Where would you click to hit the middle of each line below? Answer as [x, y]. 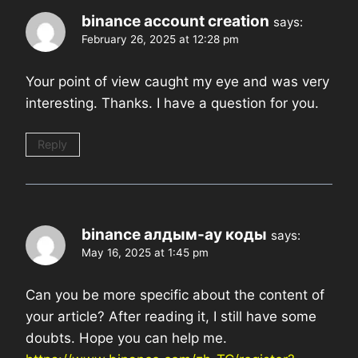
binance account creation [175, 21]
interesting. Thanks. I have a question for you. [172, 103]
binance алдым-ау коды [174, 235]
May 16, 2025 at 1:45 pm [145, 253]
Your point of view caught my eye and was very [177, 81]
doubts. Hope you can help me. [126, 338]
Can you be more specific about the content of [175, 295]
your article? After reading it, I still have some [171, 317]
